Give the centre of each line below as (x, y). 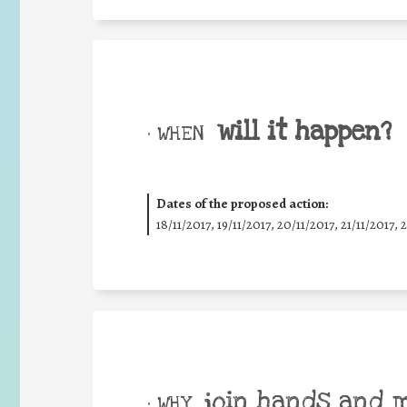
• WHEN (175, 133)
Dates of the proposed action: (242, 203)
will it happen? (304, 131)
